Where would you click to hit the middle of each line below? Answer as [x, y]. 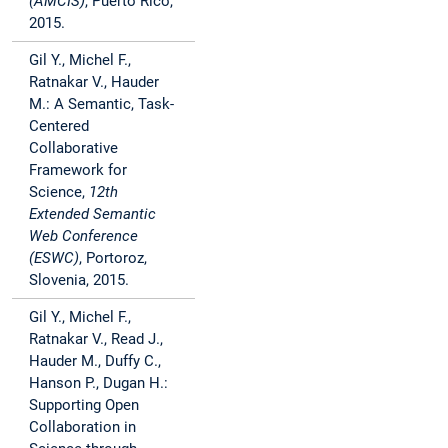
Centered [59, 126]
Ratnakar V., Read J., [96, 339]
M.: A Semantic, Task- [101, 104]
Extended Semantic [92, 214]
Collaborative [73, 148]
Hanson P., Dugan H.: [98, 383]
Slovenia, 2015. [79, 280]
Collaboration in [82, 427]
